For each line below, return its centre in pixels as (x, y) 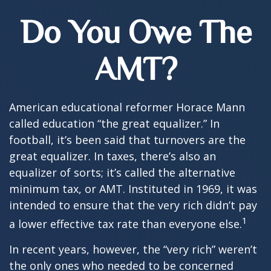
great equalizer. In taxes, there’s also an (113, 156)
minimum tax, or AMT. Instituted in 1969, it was (133, 189)
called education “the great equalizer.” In (114, 123)
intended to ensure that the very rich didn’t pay (133, 205)
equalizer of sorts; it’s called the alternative (122, 172)
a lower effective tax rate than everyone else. (126, 224)
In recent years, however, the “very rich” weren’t (133, 249)
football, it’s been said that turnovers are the (127, 140)
